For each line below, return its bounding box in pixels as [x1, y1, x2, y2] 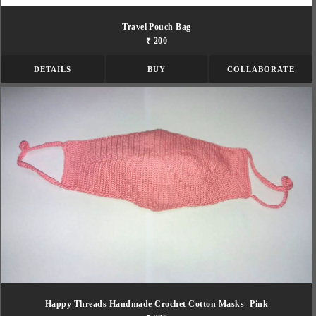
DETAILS [33, 64, 72, 73]
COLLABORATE [226, 64, 295, 73]
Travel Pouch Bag [122, 22, 191, 31]
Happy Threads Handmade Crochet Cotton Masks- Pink [44, 299, 269, 308]
